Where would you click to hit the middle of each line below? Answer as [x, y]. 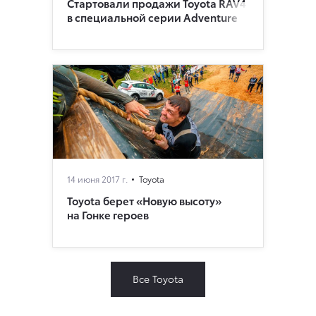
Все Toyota [158, 279]
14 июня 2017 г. [97, 179]
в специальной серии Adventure [152, 17]
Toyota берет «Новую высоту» [144, 201]
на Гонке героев [108, 215]
